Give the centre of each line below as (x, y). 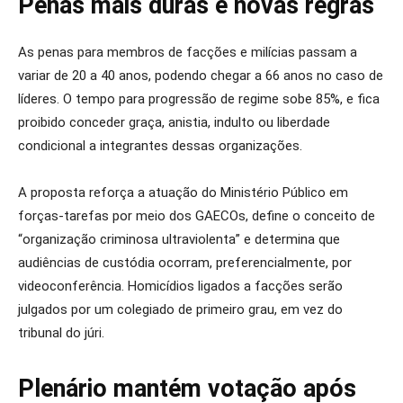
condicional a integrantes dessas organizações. (160, 146)
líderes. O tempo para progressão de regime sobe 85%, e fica (199, 99)
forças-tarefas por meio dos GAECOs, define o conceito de (197, 216)
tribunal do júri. (61, 333)
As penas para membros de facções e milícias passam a (188, 52)
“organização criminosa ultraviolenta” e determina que (179, 239)
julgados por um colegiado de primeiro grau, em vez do (180, 309)
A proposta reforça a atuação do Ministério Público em (183, 193)
